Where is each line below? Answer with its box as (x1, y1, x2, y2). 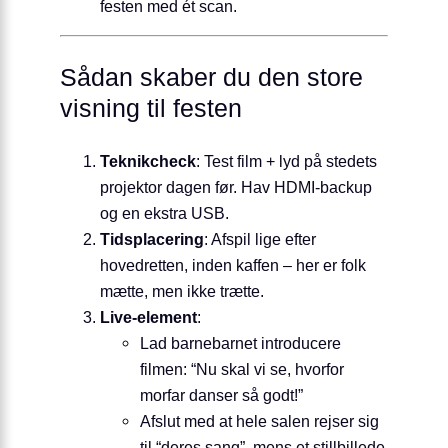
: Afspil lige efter (204, 230, 316, 249)
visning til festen (60, 94, 242, 122)
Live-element (100, 308, 197, 327)
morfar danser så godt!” (140, 386, 303, 405)
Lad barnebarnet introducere (140, 334, 341, 353)
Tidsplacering (100, 230, 204, 249)
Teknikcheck (100, 152, 196, 171)
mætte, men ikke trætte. (100, 282, 264, 301)
